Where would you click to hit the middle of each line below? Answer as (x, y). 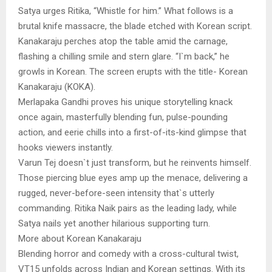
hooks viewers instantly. (66, 148)
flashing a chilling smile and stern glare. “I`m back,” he (124, 57)
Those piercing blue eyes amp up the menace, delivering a (133, 178)
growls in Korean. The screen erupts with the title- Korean (133, 72)
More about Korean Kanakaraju (80, 239)
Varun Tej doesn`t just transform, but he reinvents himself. (135, 163)
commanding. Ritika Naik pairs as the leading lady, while (127, 209)
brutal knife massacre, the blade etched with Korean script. (135, 26)
